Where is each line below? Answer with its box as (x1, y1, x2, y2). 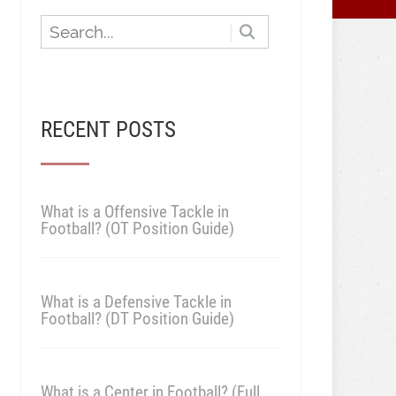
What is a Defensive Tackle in (40, 292, 232, 312)
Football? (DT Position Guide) (40, 308, 234, 329)
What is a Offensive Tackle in (40, 202, 229, 222)
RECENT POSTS (40, 117, 176, 142)
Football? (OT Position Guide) (40, 218, 234, 239)
